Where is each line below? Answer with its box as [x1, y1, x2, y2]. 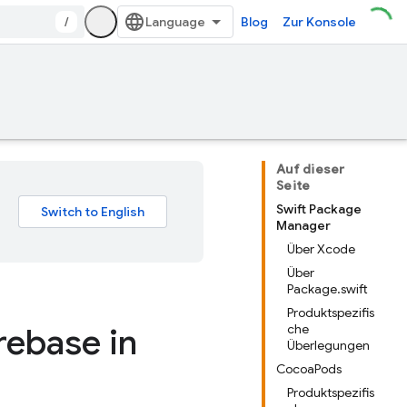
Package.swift [287, 281, 368, 297]
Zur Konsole [283, 14, 356, 30]
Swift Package [276, 201, 362, 217]
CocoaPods [276, 361, 342, 377]
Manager [276, 217, 331, 233]
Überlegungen [287, 337, 370, 353]
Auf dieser [276, 161, 345, 177]
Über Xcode [287, 241, 355, 257]
